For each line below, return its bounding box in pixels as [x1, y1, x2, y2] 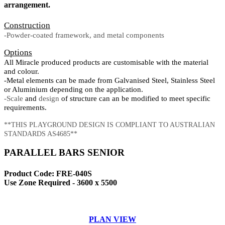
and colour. [4, 67, 39, 75]
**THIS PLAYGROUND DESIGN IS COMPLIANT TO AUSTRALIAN [4, 121, 215, 129]
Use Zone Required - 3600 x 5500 [4, 178, 117, 187]
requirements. [4, 103, 47, 111]
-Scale [4, 94, 23, 102]
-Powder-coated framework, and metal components [4, 31, 164, 39]
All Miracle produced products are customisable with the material [4, 58, 208, 66]
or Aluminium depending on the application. [4, 85, 143, 93]
